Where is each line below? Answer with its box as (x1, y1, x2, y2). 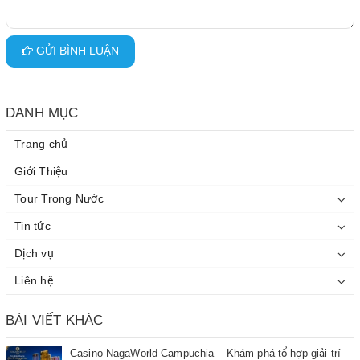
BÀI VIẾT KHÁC (6, 312, 104, 328)
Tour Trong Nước (14, 191, 104, 205)
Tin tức (14, 219, 51, 232)
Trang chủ (14, 137, 68, 150)
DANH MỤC (6, 104, 79, 121)
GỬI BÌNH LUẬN (33, 44, 119, 58)
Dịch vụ (14, 246, 54, 260)
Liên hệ (14, 273, 53, 287)
